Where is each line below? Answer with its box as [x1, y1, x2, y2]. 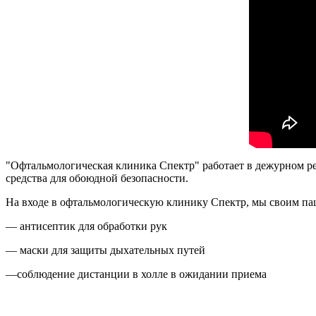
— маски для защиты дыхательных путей [6, 244, 205, 257]
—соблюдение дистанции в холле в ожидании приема [6, 268, 267, 281]
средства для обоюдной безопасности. [6, 172, 188, 185]
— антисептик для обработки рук [6, 220, 167, 233]
